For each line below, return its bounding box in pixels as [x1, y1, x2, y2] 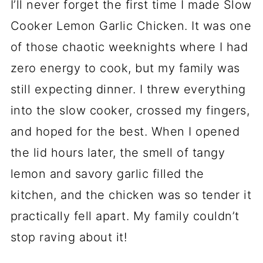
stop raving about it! [10, 230, 127, 244]
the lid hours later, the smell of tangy [10, 146, 225, 160]
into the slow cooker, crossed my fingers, [10, 103, 250, 117]
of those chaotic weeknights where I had [10, 40, 248, 54]
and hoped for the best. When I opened [10, 124, 240, 139]
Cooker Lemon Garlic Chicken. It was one [10, 19, 252, 33]
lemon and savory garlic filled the [10, 167, 204, 181]
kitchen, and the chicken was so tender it [10, 188, 252, 202]
